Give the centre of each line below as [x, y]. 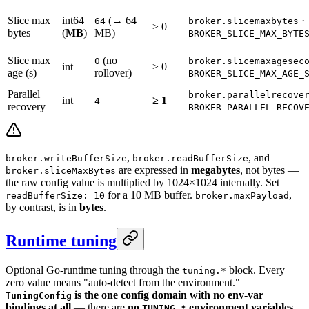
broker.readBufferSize [190, 158]
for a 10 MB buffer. [150, 195]
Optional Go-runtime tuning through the [94, 270]
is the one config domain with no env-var [168, 295]
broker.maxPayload [242, 195]
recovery [27, 106]
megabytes [216, 170]
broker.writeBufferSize [66, 158]
